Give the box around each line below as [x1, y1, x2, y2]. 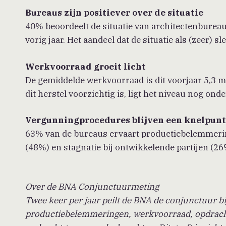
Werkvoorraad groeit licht [25, 61, 146, 72]
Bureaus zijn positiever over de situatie [25, 7, 204, 18]
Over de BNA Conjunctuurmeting [25, 181, 159, 192]
